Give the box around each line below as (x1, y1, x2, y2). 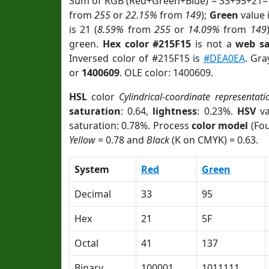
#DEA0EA (203, 52, 245, 65)
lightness (153, 104, 198, 118)
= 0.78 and (95, 133, 147, 147)
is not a (191, 37, 236, 50)
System (74, 163, 109, 176)
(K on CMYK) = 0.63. (169, 133, 258, 147)
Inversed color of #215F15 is (69, 52, 204, 65)
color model (192, 119, 249, 132)
